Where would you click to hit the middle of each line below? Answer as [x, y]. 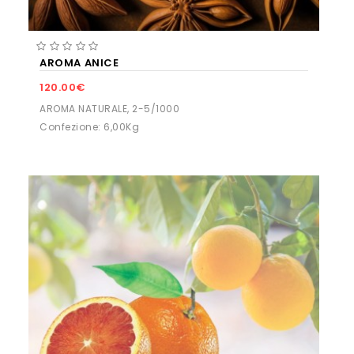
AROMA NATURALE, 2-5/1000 [109, 108]
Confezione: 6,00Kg [89, 126]
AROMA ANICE [79, 62]
